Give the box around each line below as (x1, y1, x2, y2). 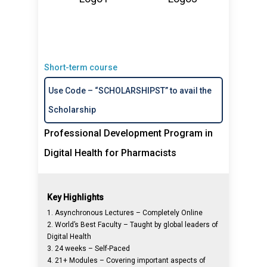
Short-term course (44, 63, 118, 72)
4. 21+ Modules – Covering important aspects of (47, 256, 206, 265)
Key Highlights (47, 193, 104, 202)
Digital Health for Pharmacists (44, 147, 177, 159)
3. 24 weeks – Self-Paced (47, 244, 131, 253)
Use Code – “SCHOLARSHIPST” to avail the (48, 86, 212, 95)
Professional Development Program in (44, 128, 213, 139)
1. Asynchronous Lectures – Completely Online (47, 209, 203, 217)
